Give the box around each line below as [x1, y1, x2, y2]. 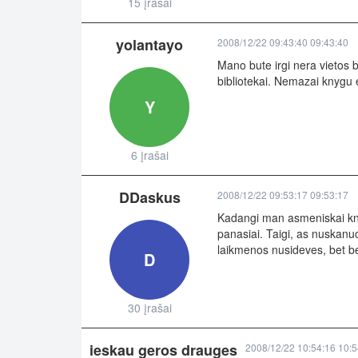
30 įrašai [127, 300, 172, 316]
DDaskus [118, 187, 181, 209]
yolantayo [116, 34, 183, 56]
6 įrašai [130, 147, 169, 164]
